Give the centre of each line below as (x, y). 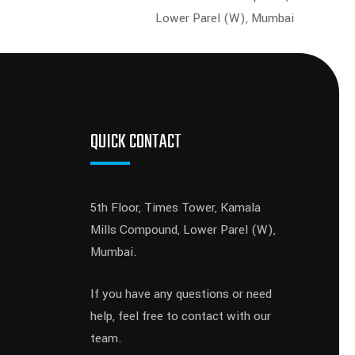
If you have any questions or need (181, 294)
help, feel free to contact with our (181, 317)
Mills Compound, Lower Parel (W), (183, 230)
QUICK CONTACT (136, 143)
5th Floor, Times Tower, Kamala (176, 208)
